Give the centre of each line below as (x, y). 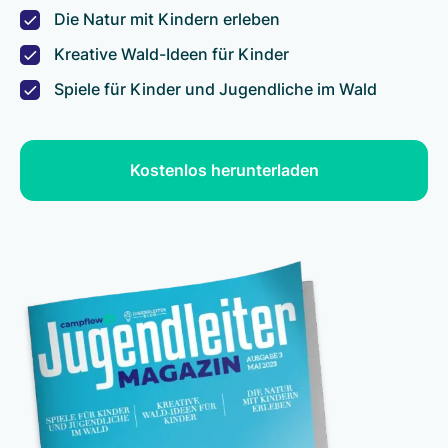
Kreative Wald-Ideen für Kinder (171, 53)
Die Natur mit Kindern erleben (167, 18)
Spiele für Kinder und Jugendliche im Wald (215, 88)
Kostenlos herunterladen (224, 169)
